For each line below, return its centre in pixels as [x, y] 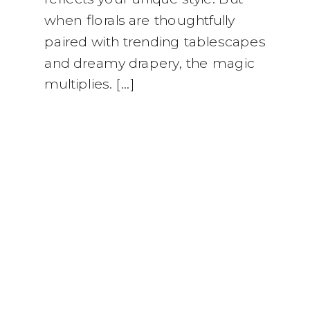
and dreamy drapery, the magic [150, 63]
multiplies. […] [90, 84]
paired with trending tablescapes [155, 42]
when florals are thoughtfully [139, 20]
